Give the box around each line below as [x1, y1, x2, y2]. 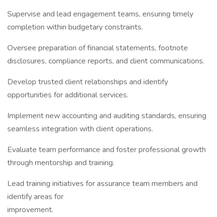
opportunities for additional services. [7, 90, 128, 100]
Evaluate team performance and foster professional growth [7, 144, 206, 155]
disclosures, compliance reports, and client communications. [7, 56, 204, 66]
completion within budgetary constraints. [7, 22, 143, 32]
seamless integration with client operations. [7, 124, 153, 134]
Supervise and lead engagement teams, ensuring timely [7, 9, 193, 19]
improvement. [7, 204, 53, 215]
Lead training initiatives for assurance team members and [7, 178, 198, 189]
